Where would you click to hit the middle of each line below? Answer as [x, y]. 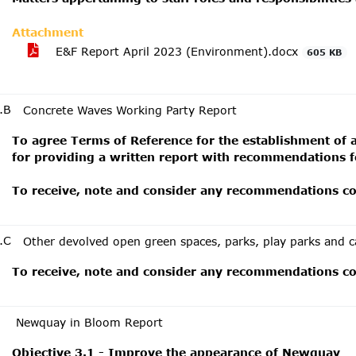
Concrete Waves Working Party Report [130, 110]
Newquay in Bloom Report [89, 322]
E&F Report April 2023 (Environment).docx [177, 51]
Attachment [48, 32]
